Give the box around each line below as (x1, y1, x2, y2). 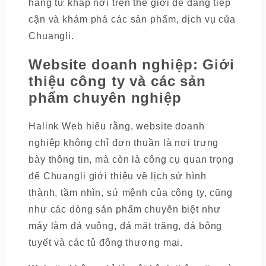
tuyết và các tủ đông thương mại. (28, 237, 183, 248)
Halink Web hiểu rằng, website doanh (28, 121, 205, 132)
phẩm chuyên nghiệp (28, 90, 182, 106)
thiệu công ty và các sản (28, 73, 207, 90)
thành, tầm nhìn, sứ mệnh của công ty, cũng (28, 188, 233, 198)
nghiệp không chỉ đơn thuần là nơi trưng (28, 138, 219, 148)
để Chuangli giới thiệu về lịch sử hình (28, 171, 207, 182)
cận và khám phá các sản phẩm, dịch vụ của (28, 14, 236, 25)
